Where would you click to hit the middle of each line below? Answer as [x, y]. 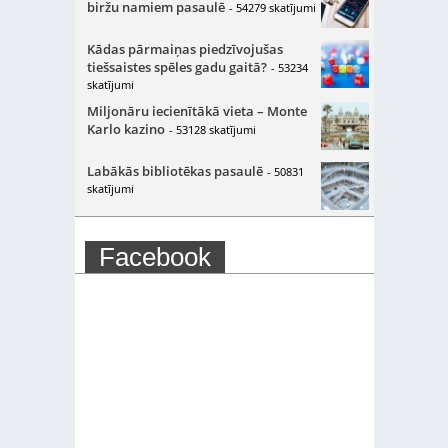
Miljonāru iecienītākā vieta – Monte [196, 111]
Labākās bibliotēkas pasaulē [174, 171]
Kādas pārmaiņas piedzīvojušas [184, 49]
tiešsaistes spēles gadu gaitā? [176, 67]
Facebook [154, 257]
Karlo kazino [125, 129]
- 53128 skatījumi [212, 129]
